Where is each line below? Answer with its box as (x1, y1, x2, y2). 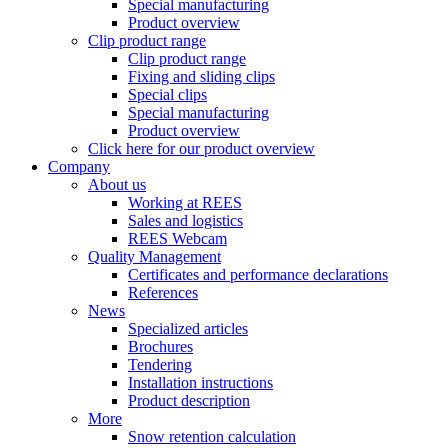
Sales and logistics (128, 212, 243, 229)
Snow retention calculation (128, 428, 296, 445)
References (128, 284, 198, 301)
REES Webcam (128, 230, 227, 247)
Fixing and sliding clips (128, 68, 275, 85)
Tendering (128, 356, 192, 373)
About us (88, 176, 146, 193)
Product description (128, 392, 250, 409)
